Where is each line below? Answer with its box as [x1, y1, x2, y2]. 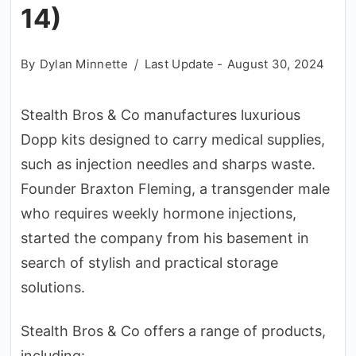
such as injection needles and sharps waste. [21, 156, 315, 172]
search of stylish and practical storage [21, 254, 278, 271]
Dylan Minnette [39, 56, 128, 72]
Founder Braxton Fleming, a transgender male [21, 180, 330, 197]
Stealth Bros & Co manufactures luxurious [21, 106, 300, 123]
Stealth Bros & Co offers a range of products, [21, 322, 326, 339]
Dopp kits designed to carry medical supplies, [21, 131, 325, 148]
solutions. [21, 279, 85, 296]
